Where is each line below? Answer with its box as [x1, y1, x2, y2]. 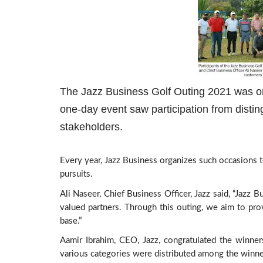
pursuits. [60, 170, 93, 179]
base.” [60, 216, 82, 225]
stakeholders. [60, 121, 126, 133]
